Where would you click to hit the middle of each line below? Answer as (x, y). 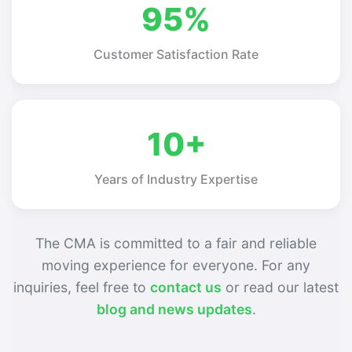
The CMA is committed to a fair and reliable (176, 243)
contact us (186, 287)
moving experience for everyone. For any (176, 265)
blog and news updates (174, 309)
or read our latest (280, 287)
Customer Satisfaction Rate (176, 54)
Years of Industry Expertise (176, 179)
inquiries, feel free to (82, 287)
